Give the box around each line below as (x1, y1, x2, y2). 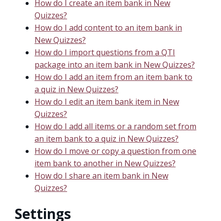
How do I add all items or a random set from (35, 121, 196, 132)
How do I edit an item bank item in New (35, 96, 179, 108)
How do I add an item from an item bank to (35, 72, 192, 83)
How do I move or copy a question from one (35, 146, 196, 157)
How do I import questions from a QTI (35, 47, 175, 58)
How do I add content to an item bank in (35, 22, 182, 34)
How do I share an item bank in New (35, 170, 168, 182)
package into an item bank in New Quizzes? (35, 59, 195, 71)
